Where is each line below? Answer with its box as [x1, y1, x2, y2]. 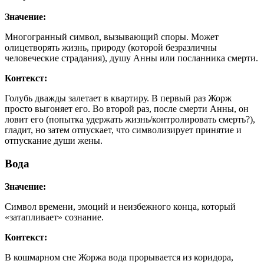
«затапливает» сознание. [5, 212, 104, 222]
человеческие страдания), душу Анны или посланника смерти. [5, 53, 258, 64]
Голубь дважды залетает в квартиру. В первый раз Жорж [5, 93, 232, 104]
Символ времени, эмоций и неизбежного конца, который [5, 201, 236, 212]
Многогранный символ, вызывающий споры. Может [5, 32, 219, 42]
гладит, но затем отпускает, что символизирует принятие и [5, 125, 242, 136]
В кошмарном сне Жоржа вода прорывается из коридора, [5, 252, 233, 262]
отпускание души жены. [5, 136, 103, 146]
